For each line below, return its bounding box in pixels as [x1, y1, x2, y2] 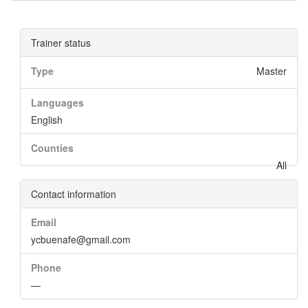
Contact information [31, 187, 116, 201]
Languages [31, 96, 84, 109]
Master [256, 64, 287, 78]
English [31, 113, 63, 126]
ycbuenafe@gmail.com [31, 232, 131, 246]
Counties [31, 141, 74, 155]
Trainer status [31, 36, 91, 49]
